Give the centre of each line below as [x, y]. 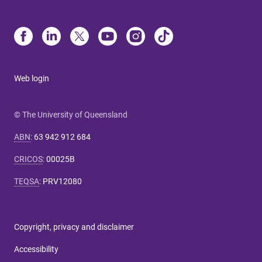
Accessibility [36, 249]
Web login [32, 79]
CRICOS [28, 159]
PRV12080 [62, 182]
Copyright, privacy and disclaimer [74, 227]
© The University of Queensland [71, 115]
